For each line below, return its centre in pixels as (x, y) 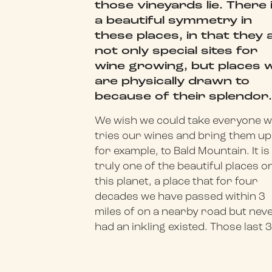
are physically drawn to (172, 81)
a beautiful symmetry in (174, 21)
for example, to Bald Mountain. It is (182, 151)
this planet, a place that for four (177, 182)
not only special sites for (176, 51)
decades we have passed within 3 (180, 197)
